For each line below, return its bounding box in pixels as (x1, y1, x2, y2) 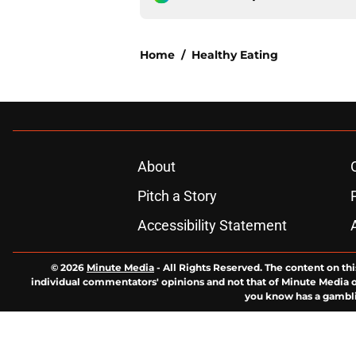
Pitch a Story (137, 188, 217, 205)
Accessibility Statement (137, 217, 287, 234)
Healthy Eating (192, 48, 278, 63)
